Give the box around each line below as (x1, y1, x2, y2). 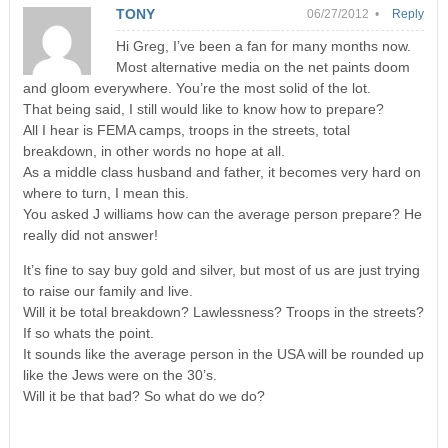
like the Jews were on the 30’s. (22, 366, 217, 383)
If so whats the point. (22, 324, 154, 341)
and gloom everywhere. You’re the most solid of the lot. (22, 79, 371, 96)
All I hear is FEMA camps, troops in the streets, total (22, 121, 350, 138)
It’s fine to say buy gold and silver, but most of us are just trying (22, 261, 420, 278)
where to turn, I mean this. (22, 184, 189, 201)
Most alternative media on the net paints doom (115, 58, 410, 75)
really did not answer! (22, 226, 158, 243)
